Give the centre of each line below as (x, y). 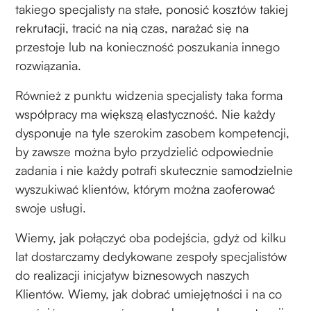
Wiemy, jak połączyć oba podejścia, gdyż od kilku (151, 237)
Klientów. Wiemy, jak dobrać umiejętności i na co (149, 293)
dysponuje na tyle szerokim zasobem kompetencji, (153, 132)
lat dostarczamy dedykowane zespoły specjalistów (151, 256)
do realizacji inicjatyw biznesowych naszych (133, 275)
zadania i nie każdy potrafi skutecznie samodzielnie (154, 170)
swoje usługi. (51, 207)
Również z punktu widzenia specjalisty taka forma (149, 95)
